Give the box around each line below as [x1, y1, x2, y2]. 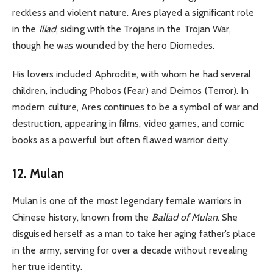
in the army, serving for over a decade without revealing [12, 244, 248, 256]
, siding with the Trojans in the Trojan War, [55, 23, 232, 35]
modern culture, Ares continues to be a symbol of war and [12, 101, 259, 113]
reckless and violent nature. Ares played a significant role [12, 7, 254, 19]
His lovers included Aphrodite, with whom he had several [12, 68, 252, 80]
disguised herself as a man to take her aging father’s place [12, 227, 256, 239]
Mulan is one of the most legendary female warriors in [12, 194, 242, 207]
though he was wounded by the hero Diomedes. [12, 40, 215, 52]
